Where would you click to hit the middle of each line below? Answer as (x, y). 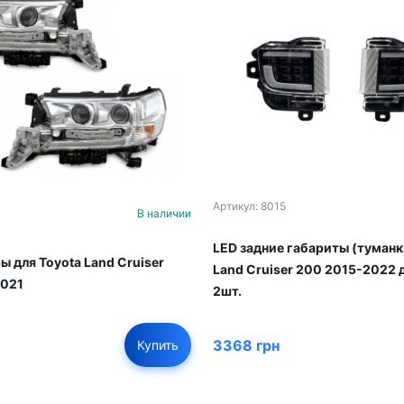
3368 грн (246, 345)
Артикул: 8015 (249, 207)
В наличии (164, 214)
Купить (158, 345)
